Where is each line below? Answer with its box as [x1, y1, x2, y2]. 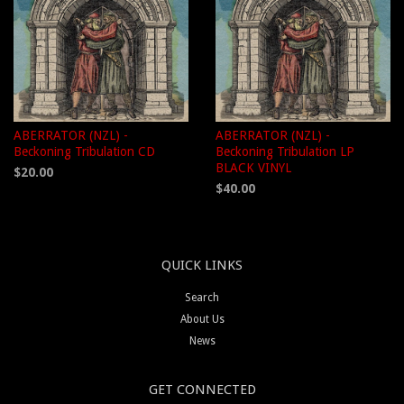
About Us [179, 313, 225, 326]
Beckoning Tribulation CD [14, 144, 155, 160]
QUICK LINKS [161, 257, 243, 274]
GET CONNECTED [148, 381, 256, 399]
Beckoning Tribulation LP [216, 144, 354, 160]
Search [185, 291, 219, 305]
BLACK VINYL [216, 161, 291, 176]
